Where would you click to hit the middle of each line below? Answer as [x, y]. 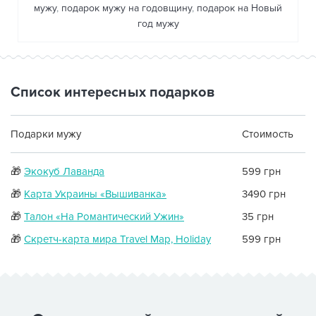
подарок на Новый [239, 8]
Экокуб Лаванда [64, 171]
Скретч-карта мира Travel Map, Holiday [117, 239]
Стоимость [268, 134]
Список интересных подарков [113, 92]
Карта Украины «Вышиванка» [95, 194]
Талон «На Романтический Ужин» [104, 216]
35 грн [258, 216]
